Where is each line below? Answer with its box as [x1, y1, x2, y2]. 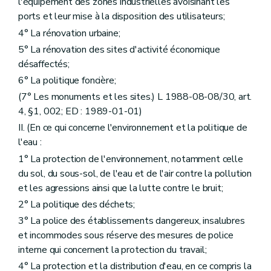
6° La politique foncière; [18, 74, 116, 87]
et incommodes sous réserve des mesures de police [18, 228, 233, 242]
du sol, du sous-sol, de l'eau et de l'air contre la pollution [18, 166, 252, 180]
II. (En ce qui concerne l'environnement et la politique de [18, 121, 247, 135]
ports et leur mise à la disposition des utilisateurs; [18, 10, 225, 24]
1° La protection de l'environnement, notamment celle [18, 152, 243, 166]
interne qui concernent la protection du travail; [18, 243, 207, 256]
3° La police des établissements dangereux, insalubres [18, 214, 245, 227]
